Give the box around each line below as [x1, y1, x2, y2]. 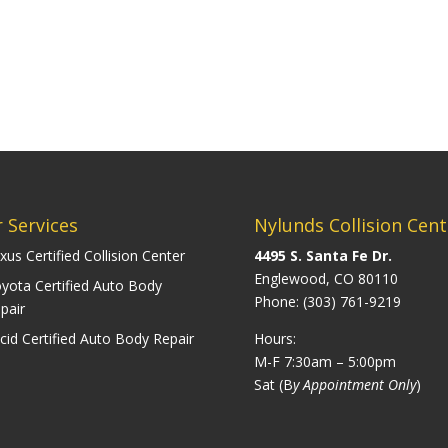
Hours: [253, 328, 296, 348]
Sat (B [253, 374, 293, 394]
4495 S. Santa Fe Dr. [253, 245, 392, 265]
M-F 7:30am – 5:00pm [253, 351, 396, 371]
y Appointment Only [292, 374, 416, 394]
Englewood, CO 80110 [253, 268, 398, 288]
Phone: [253, 291, 303, 311]
